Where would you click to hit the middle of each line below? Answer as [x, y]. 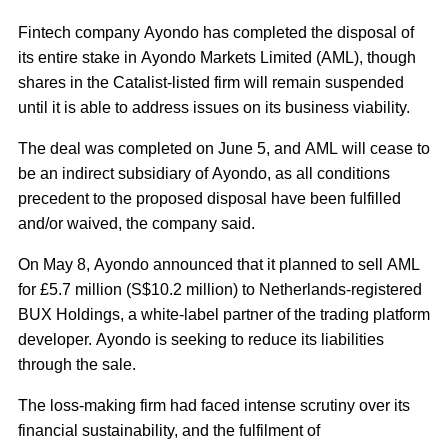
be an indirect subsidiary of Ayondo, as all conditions [204, 173]
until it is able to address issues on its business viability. [214, 107]
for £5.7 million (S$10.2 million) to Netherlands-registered [220, 289]
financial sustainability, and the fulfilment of [169, 430]
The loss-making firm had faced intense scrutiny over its [214, 405]
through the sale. [77, 364]
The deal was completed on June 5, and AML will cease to [224, 148]
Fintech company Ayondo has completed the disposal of [216, 32]
